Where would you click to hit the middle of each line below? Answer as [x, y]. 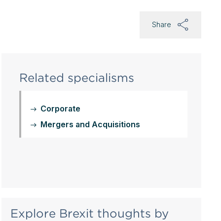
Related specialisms [76, 78]
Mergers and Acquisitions [90, 124]
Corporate [60, 109]
